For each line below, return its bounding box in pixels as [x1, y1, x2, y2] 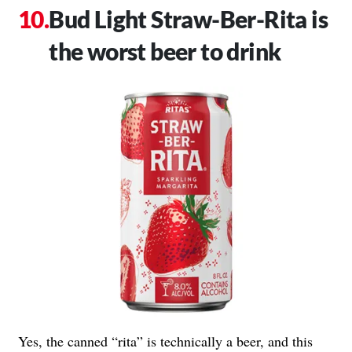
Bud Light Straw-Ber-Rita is [49, 4, 328, 33]
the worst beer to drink [49, 36, 281, 65]
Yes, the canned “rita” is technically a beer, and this [18, 331, 313, 350]
